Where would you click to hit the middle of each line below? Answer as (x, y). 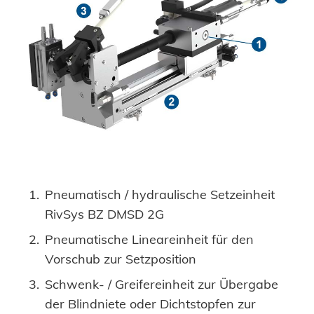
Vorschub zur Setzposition (121, 259)
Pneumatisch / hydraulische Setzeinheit (160, 195)
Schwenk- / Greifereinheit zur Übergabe (162, 285)
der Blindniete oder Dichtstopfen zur (150, 304)
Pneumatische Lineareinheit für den (149, 240)
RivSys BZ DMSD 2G (104, 214)
